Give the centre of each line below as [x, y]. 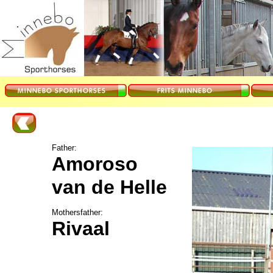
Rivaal [81, 229]
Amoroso [95, 164]
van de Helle [109, 187]
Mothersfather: [77, 212]
